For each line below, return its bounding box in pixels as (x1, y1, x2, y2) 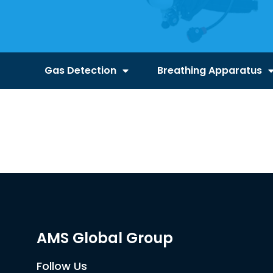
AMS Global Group (37, 228, 173, 248)
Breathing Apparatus (157, 63, 262, 77)
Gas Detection (44, 63, 117, 77)
